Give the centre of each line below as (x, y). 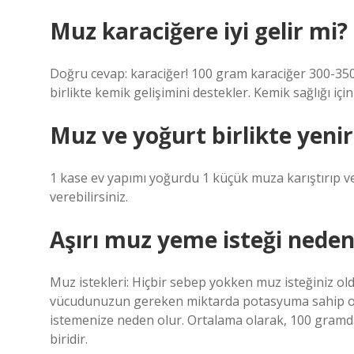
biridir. (69, 339)
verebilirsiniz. (89, 197)
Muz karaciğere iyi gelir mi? (199, 31)
